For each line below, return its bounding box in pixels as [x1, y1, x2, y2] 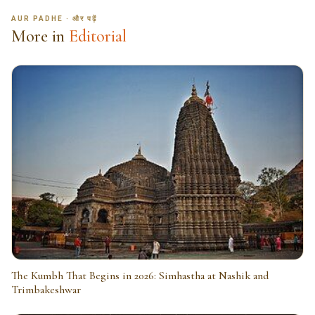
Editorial [69, 25, 127, 46]
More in [11, 25, 65, 46]
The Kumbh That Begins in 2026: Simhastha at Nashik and [11, 268, 269, 283]
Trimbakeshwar [11, 282, 81, 297]
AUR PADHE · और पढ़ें [11, 14, 97, 22]
